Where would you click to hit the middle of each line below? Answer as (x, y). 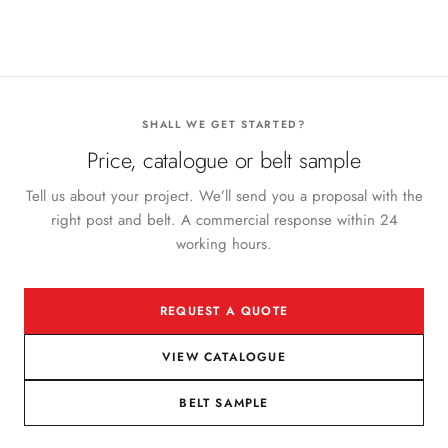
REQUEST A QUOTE (224, 311)
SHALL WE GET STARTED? (224, 124)
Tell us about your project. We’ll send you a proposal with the (224, 196)
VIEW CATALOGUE (224, 357)
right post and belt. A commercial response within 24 (224, 220)
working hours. (224, 244)
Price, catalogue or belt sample (224, 160)
